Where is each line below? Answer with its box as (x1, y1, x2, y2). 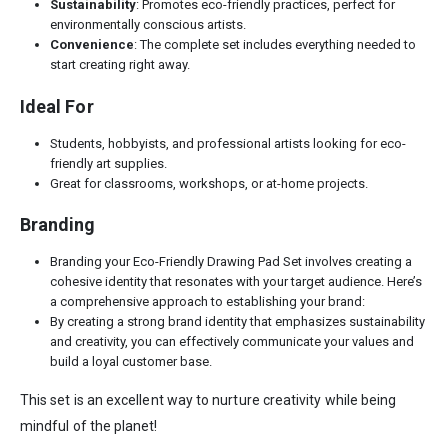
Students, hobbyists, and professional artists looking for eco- (49, 135, 406, 151)
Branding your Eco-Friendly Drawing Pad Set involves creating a (49, 254, 412, 270)
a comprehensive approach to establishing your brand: (49, 294, 365, 310)
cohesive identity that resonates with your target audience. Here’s (49, 274, 422, 290)
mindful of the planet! (20, 418, 158, 435)
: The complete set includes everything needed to (133, 36, 416, 52)
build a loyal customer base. (49, 354, 212, 370)
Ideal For (20, 95, 94, 117)
